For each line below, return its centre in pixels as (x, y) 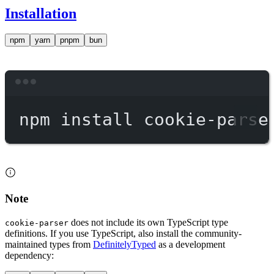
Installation (41, 13)
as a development (191, 244)
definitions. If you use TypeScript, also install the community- (123, 233)
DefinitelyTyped (124, 244)
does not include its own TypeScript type (148, 222)
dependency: (29, 255)
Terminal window (193, 92)
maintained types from (49, 244)
